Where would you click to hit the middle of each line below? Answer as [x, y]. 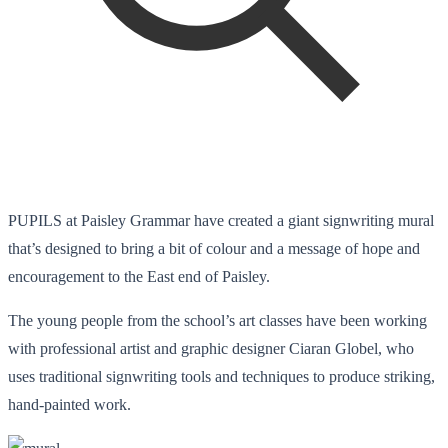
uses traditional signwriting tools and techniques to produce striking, [221, 376]
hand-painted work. [69, 404]
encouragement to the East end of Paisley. [139, 276]
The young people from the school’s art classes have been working [217, 320]
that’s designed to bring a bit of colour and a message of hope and [214, 248]
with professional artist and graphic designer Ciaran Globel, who [211, 348]
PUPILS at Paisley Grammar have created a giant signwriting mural [221, 220]
